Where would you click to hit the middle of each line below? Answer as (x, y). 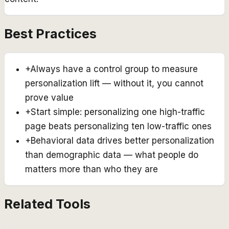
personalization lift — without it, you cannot (114, 83)
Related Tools (47, 203)
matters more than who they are (91, 169)
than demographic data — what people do (112, 155)
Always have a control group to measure (114, 69)
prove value (49, 97)
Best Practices (50, 34)
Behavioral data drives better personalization (122, 140)
